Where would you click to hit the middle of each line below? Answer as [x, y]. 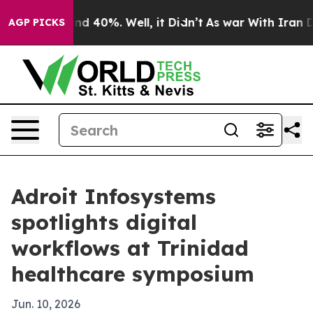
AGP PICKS [37, 22]
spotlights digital [104, 222]
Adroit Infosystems [114, 196]
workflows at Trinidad [130, 248]
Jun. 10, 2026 [46, 304]
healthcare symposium [133, 274]
